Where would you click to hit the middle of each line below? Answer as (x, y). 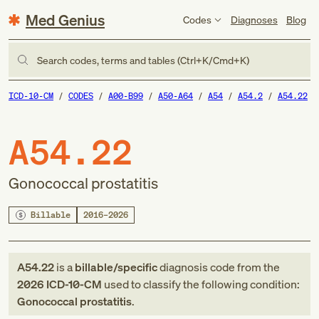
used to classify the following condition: (201, 284)
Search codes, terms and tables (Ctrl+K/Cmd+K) (143, 60)
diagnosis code (197, 267)
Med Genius (65, 20)
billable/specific (116, 267)
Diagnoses (254, 19)
